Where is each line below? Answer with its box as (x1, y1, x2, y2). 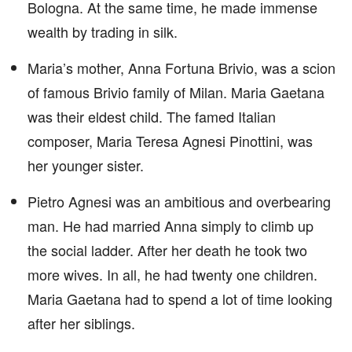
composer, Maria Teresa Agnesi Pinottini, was (27, 130, 313, 151)
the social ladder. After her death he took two (27, 240, 307, 260)
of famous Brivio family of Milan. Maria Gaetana (27, 82, 324, 102)
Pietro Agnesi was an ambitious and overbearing (27, 191, 331, 211)
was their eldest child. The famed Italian (27, 106, 276, 126)
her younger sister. (27, 155, 144, 175)
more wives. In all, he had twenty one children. (27, 264, 317, 284)
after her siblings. (27, 313, 135, 333)
